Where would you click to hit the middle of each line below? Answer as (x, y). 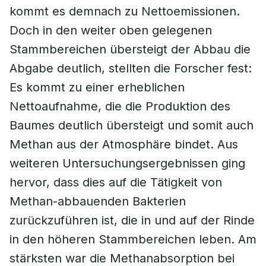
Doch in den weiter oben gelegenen (111, 30)
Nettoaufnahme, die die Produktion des (120, 106)
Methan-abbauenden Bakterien (98, 201)
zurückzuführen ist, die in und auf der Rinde (132, 220)
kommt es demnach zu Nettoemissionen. (125, 11)
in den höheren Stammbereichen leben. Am (133, 239)
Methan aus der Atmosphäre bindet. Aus (124, 144)
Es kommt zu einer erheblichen (97, 87)
